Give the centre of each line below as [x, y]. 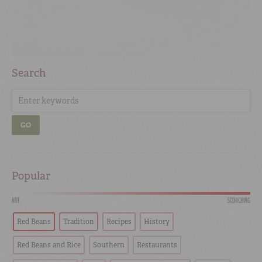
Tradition [79, 222]
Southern [109, 245]
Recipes [119, 222]
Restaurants [157, 245]
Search [29, 73]
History [157, 222]
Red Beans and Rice [49, 245]
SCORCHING [239, 200]
